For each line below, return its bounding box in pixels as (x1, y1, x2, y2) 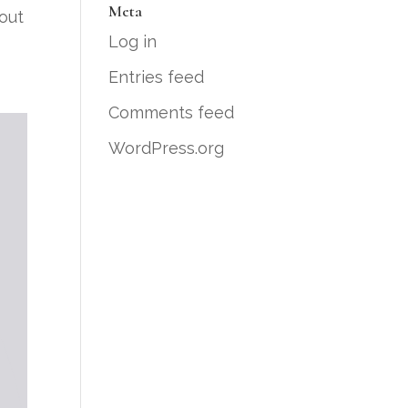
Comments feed (108, 103, 235, 122)
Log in (108, 32, 158, 51)
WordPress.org (108, 138, 225, 158)
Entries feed (108, 67, 205, 87)
